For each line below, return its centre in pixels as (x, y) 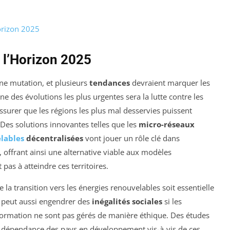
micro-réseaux (167, 124)
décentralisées (54, 138)
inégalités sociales (127, 202)
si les (172, 202)
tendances (110, 83)
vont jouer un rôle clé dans (131, 138)
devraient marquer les (170, 83)
